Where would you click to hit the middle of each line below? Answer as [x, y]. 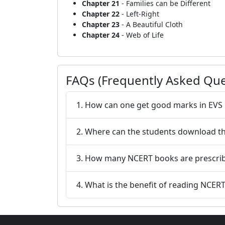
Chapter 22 [101, 14]
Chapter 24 [101, 35]
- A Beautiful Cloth [151, 24]
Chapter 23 [101, 24]
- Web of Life [142, 35]
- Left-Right [139, 14]
